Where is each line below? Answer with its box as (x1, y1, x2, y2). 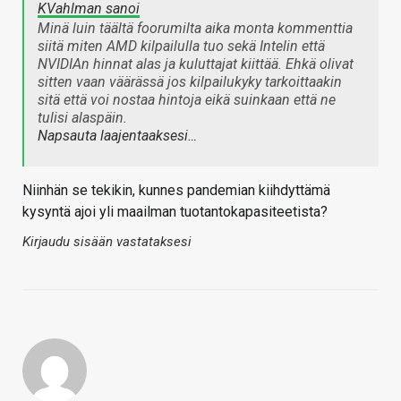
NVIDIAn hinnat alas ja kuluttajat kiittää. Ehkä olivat (38, 55, 354, 73)
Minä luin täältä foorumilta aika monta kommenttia (38, 20, 353, 38)
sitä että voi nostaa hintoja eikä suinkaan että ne (38, 91, 336, 109)
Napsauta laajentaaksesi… (38, 127, 197, 145)
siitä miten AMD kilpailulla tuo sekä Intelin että (38, 38, 325, 55)
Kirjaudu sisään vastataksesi (22, 234, 192, 251)
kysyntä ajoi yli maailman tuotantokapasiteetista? (22, 203, 328, 221)
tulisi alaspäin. (38, 109, 127, 127)
